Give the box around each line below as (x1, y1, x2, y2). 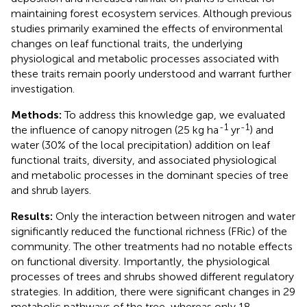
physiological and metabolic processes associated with (11, 51, 279, 65)
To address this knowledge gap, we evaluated (64, 108, 285, 121)
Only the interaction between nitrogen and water (56, 209, 295, 223)
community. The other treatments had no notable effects (11, 239, 293, 253)
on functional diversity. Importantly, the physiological (11, 254, 270, 268)
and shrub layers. (11, 183, 91, 197)
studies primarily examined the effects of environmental (11, 21, 283, 35)
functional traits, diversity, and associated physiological (11, 153, 277, 167)
